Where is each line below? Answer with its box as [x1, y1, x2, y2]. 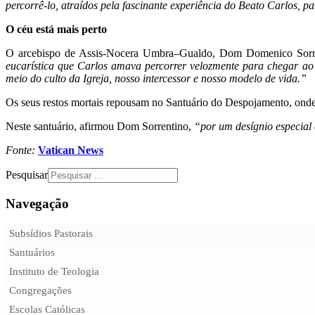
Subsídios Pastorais [9, 228, 93, 240]
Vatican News [38, 143, 103, 156]
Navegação [6, 195, 69, 211]
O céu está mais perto [6, 22, 107, 35]
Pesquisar [6, 168, 48, 181]
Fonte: [6, 143, 35, 156]
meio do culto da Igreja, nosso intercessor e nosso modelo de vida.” [6, 72, 307, 84]
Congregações [9, 285, 72, 297]
